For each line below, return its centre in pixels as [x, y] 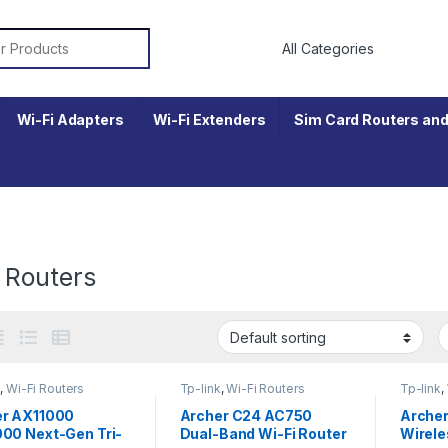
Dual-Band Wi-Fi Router [263, 434]
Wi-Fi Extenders [209, 119]
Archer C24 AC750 [246, 416]
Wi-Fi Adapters [70, 119]
